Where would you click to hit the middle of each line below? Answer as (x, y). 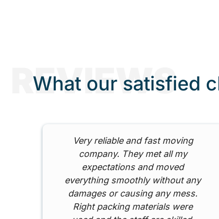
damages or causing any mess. (133, 194)
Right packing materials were (133, 207)
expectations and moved (133, 167)
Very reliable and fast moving (133, 141)
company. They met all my (133, 154)
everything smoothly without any (133, 180)
